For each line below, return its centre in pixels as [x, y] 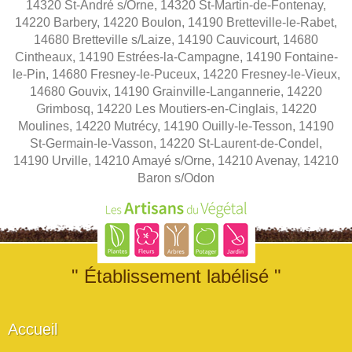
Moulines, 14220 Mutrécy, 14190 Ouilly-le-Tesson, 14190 [176, 126]
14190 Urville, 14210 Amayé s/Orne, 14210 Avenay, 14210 [176, 160]
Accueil [33, 329]
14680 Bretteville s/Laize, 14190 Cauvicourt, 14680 [176, 39]
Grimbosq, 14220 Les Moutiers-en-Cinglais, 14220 [176, 108]
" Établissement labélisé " [176, 276]
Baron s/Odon [176, 178]
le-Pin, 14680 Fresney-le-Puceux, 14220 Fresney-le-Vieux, [176, 74]
